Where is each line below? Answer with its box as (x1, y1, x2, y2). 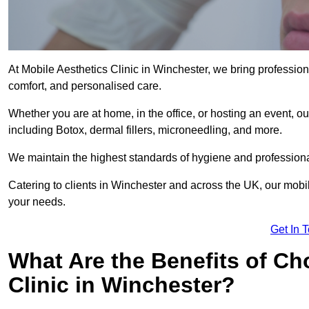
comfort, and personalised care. (8, 80, 161, 92)
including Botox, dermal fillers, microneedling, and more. (8, 124, 282, 137)
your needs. (8, 196, 66, 208)
